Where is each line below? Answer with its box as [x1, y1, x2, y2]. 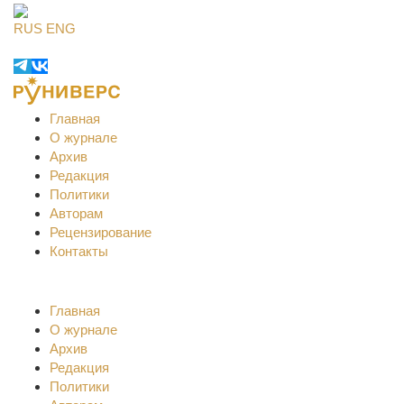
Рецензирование [50, 225, 151, 240]
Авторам [50, 206, 103, 221]
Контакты [50, 243, 108, 259]
